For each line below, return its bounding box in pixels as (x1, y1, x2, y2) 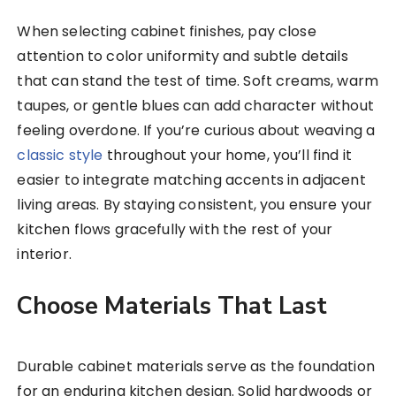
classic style (17, 145, 103, 166)
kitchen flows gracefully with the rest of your (17, 219, 333, 240)
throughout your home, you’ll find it (103, 145, 352, 166)
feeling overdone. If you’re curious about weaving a (17, 120, 376, 141)
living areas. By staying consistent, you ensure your (17, 194, 373, 216)
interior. (17, 244, 72, 265)
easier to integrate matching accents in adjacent (17, 170, 366, 191)
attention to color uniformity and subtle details (17, 46, 348, 67)
